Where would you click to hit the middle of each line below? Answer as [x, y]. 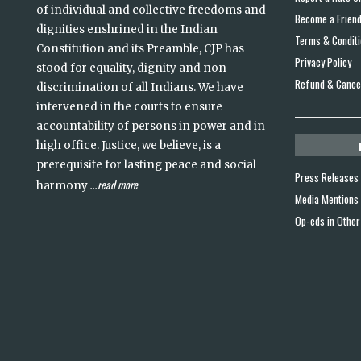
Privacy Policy [323, 62]
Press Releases [327, 177]
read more [118, 184]
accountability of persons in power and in [151, 126]
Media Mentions [327, 199]
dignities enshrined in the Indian [127, 29]
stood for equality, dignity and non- [134, 68]
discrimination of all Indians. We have [140, 87]
